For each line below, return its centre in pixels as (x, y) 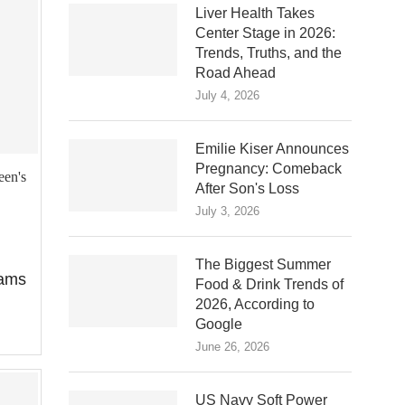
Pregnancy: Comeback (268, 168)
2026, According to (254, 304)
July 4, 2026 (227, 95)
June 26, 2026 (232, 346)
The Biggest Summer (263, 264)
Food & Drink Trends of (269, 284)
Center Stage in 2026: (265, 33)
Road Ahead (235, 72)
